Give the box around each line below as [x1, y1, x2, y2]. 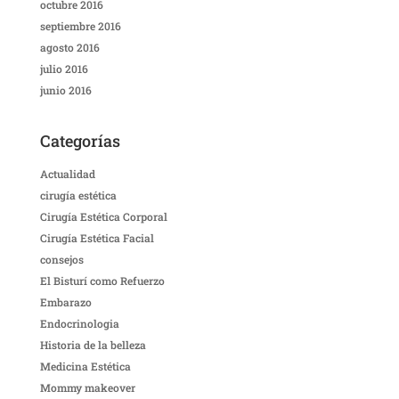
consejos [39, 252, 84, 267]
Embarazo [39, 295, 92, 310]
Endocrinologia [39, 316, 119, 331]
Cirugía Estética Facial [39, 231, 154, 246]
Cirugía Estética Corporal [39, 209, 167, 224]
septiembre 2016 [39, 19, 121, 34]
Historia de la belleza [39, 338, 146, 353]
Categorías [39, 130, 120, 152]
